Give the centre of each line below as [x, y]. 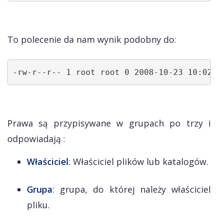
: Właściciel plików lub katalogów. [138, 162]
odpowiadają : [36, 139]
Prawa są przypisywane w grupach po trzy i [109, 123]
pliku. [38, 205]
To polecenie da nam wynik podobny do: [92, 39]
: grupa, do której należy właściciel [132, 189]
